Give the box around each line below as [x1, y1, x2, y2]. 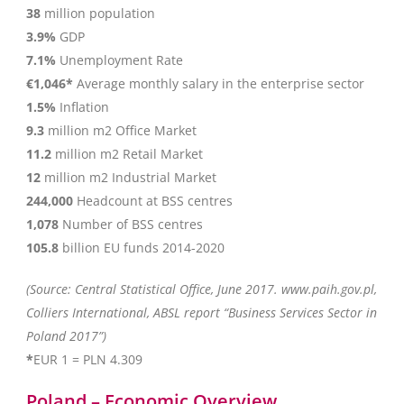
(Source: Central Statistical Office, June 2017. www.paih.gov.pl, [26, 280, 377, 298]
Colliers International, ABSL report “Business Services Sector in [26, 304, 377, 321]
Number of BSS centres [59, 216, 203, 233]
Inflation [56, 98, 109, 115]
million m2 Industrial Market [41, 169, 216, 186]
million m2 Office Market [44, 122, 197, 139]
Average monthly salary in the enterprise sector [73, 75, 364, 92]
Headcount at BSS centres [73, 192, 233, 209]
